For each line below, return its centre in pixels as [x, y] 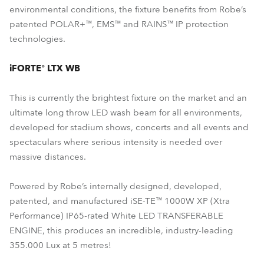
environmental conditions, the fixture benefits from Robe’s [128, 9]
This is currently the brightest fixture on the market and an [128, 98]
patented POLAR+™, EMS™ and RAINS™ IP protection [119, 24]
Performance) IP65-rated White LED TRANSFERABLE [116, 216]
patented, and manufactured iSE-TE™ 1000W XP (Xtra [120, 201]
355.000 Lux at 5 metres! [60, 245]
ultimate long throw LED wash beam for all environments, [126, 113]
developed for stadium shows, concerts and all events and [129, 127]
